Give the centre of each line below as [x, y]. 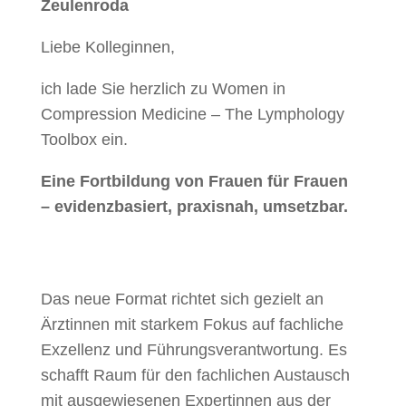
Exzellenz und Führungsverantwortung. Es [193, 350]
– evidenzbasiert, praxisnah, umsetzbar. [201, 207]
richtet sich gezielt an [247, 299]
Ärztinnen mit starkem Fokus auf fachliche [192, 324]
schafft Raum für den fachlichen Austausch [195, 375]
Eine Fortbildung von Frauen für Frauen [196, 181]
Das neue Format [103, 299]
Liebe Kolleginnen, [107, 47]
